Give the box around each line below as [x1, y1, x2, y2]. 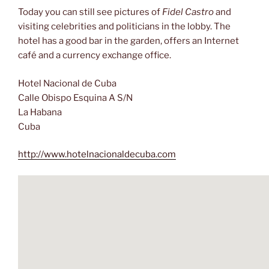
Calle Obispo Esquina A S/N [18, 92, 133, 103]
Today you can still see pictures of [18, 7, 162, 18]
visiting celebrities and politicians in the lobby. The [18, 21, 231, 32]
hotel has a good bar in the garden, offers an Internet [18, 35, 239, 47]
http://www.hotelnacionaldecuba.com [18, 149, 176, 160]
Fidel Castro [162, 7, 214, 18]
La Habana [18, 106, 62, 118]
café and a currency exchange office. [18, 50, 171, 61]
